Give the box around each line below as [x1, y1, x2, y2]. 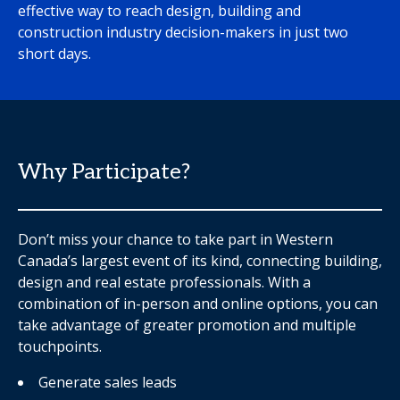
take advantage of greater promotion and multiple [18, 314, 356, 335]
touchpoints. [18, 336, 102, 356]
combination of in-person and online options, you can [18, 293, 378, 313]
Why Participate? [18, 158, 190, 185]
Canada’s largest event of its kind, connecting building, [18, 250, 382, 271]
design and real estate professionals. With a [18, 271, 311, 292]
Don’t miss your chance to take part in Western [18, 229, 333, 249]
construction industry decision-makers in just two [18, 21, 348, 42]
